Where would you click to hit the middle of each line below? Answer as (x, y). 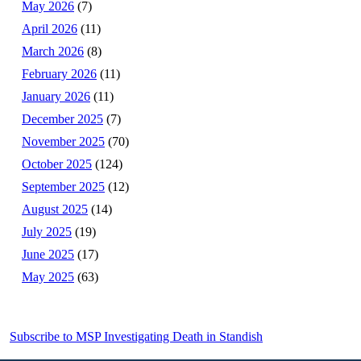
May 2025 (48, 277)
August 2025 (55, 210)
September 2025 (63, 187)
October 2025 (57, 164)
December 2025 (62, 119)
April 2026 (50, 29)
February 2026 (59, 74)
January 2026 (56, 97)
